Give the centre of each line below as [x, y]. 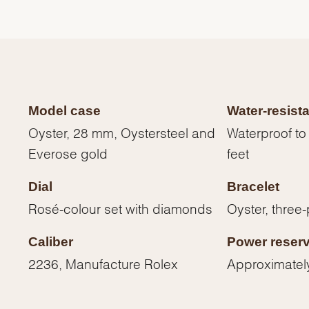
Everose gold [68, 153]
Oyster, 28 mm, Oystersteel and [122, 132]
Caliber [51, 242]
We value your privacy [47, 230]
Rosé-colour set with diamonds [121, 208]
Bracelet [253, 187]
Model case [65, 111]
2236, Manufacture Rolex [103, 263]
